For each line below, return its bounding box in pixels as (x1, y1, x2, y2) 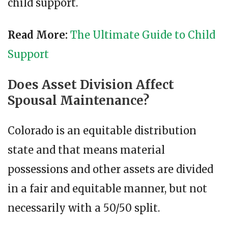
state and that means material (8, 144, 165, 157)
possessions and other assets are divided (8, 163, 213, 176)
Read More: (8, 28, 68, 42)
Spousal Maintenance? (8, 93, 149, 109)
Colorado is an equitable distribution (8, 124, 196, 137)
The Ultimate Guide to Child (70, 28, 215, 42)
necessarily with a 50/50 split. (8, 202, 160, 215)
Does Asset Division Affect (8, 77, 174, 93)
